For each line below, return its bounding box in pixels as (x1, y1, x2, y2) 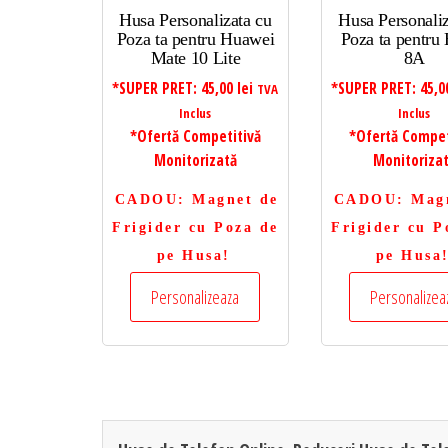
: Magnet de (178, 192, 279, 207)
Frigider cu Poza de (112, 220, 279, 235)
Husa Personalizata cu (119, 10, 272, 30)
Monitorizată (153, 150, 237, 171)
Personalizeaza (151, 285, 240, 309)
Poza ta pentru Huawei (116, 29, 275, 49)
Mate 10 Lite (150, 48, 241, 68)
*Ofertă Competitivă (129, 126, 261, 147)
